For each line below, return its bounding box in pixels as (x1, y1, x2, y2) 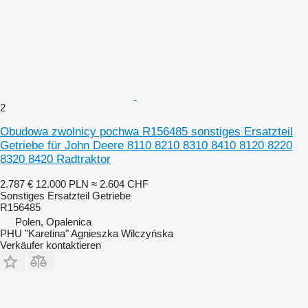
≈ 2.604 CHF (91, 177, 148, 190)
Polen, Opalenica (15, 215, 91, 228)
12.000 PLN (36, 177, 89, 190)
